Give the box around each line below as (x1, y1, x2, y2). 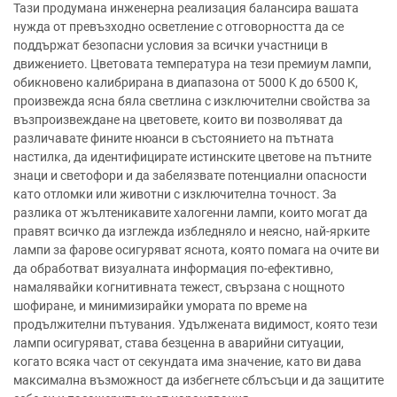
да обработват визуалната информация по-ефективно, (13, 261, 333, 276)
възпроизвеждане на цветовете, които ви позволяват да (13, 113, 343, 127)
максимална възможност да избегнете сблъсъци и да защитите (13, 373, 384, 387)
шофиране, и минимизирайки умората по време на (13, 299, 307, 313)
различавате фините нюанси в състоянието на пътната (13, 131, 334, 145)
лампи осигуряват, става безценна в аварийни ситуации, (13, 336, 344, 350)
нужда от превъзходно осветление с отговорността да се (13, 19, 344, 34)
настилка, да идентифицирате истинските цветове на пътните (13, 150, 371, 164)
